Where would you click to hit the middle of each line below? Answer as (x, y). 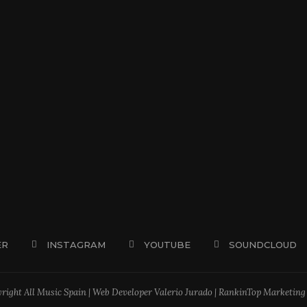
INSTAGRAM (76, 244)
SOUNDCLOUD (263, 244)
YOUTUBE (167, 244)
